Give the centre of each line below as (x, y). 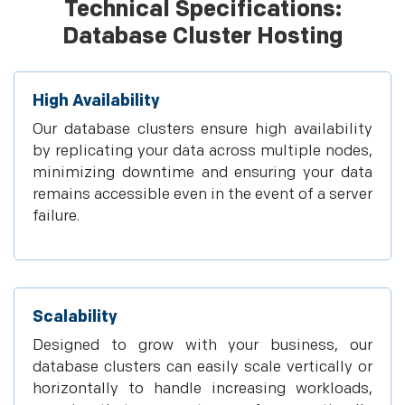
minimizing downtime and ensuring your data (202, 173)
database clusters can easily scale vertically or (202, 367)
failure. (56, 216)
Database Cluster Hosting (202, 37)
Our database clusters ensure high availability (202, 129)
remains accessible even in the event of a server (202, 194)
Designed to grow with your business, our (202, 345)
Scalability (75, 317)
